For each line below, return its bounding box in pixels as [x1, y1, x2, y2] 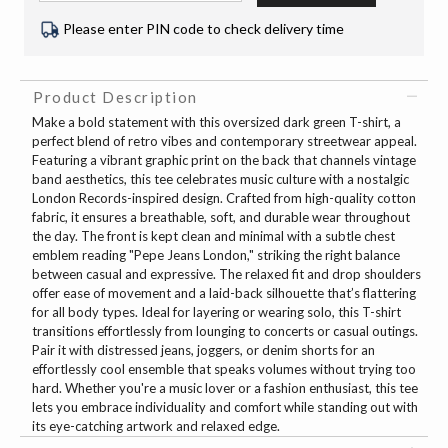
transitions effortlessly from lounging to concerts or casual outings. [32, 323, 418, 340]
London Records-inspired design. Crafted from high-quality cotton [32, 190, 416, 207]
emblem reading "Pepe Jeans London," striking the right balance [32, 247, 400, 264]
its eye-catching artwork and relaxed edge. [32, 418, 280, 435]
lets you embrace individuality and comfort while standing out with [32, 399, 418, 416]
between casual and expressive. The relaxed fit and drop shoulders [32, 266, 421, 283]
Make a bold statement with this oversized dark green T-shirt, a [32, 114, 401, 131]
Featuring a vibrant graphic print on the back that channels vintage [32, 152, 416, 169]
